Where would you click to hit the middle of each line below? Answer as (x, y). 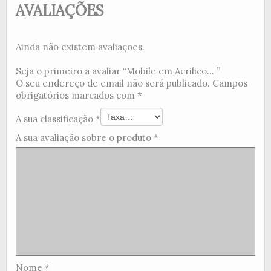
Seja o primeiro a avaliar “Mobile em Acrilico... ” (118, 71)
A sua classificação (56, 119)
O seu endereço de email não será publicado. (113, 83)
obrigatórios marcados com (77, 95)
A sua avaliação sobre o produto (85, 137)
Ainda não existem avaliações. (80, 47)
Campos (230, 83)
